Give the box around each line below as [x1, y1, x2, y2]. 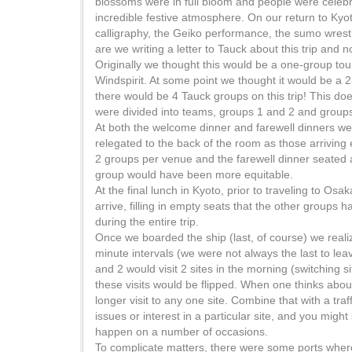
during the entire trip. [95, 215, 199, 228]
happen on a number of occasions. [95, 325, 268, 338]
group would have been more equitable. [95, 168, 293, 181]
